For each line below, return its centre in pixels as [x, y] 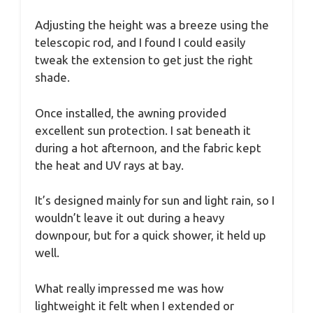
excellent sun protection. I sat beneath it [143, 130]
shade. [52, 78]
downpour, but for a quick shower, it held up [151, 235]
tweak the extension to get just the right [144, 60]
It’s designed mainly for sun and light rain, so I [155, 201]
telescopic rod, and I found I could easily [140, 43]
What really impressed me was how [129, 288]
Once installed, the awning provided [131, 112]
